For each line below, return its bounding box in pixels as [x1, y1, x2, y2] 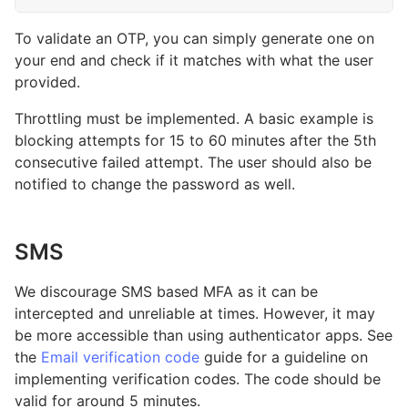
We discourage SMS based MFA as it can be [15, 282, 318, 301]
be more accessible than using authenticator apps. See [15, 326, 393, 344]
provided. [15, 73, 80, 91]
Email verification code [41, 348, 199, 366]
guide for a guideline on [199, 348, 368, 366]
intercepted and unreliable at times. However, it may [15, 304, 375, 322]
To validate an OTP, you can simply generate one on [15, 29, 374, 47]
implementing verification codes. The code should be [15, 370, 381, 388]
